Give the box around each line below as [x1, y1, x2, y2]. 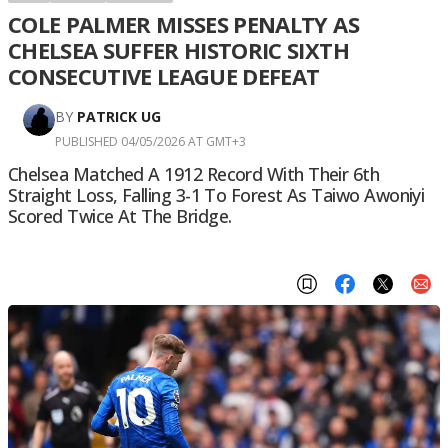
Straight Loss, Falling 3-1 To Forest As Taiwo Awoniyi [8, 183, 425, 207]
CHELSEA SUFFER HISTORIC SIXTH [8, 35, 349, 65]
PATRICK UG [77, 107, 161, 126]
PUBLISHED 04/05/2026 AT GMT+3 [55, 133, 246, 150]
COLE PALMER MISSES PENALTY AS [8, 9, 359, 39]
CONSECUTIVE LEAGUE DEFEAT [8, 61, 320, 91]
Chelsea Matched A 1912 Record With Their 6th [8, 162, 380, 186]
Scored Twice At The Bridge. [8, 204, 232, 228]
